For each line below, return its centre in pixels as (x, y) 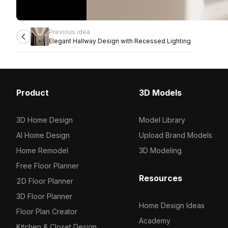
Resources (160, 178)
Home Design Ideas (172, 205)
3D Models (160, 93)
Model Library (162, 120)
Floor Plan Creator (47, 211)
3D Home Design (45, 120)
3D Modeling (160, 150)
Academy (154, 221)
